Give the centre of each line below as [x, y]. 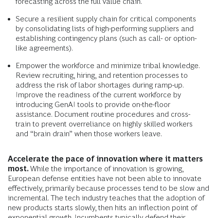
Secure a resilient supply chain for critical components [106, 18]
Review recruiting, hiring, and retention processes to [102, 75]
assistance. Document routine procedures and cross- [103, 114]
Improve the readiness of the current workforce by [98, 94]
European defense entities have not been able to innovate [105, 178]
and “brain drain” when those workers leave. [89, 133]
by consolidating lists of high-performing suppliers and [105, 28]
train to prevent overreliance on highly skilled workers [104, 124]
